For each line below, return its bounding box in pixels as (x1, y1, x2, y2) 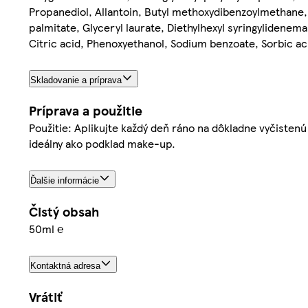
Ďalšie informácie (30, 175, 99, 186)
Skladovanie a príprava (30, 74, 122, 85)
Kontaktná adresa (30, 261, 100, 272)
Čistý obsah (29, 202, 99, 221)
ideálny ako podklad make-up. (29, 135, 175, 152)
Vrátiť (29, 287, 62, 307)
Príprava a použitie (29, 101, 142, 120)
